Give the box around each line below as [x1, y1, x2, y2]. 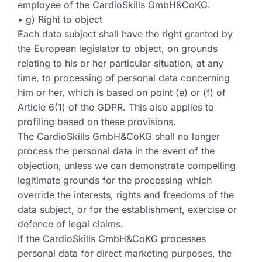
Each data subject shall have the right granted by [18, 28, 233, 40]
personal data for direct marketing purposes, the [18, 247, 232, 259]
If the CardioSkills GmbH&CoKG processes [18, 233, 206, 244]
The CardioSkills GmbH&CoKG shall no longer [18, 130, 220, 142]
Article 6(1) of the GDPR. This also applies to [18, 101, 214, 113]
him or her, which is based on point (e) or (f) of [18, 87, 226, 98]
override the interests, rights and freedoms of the [18, 189, 234, 201]
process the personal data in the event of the [18, 145, 215, 157]
